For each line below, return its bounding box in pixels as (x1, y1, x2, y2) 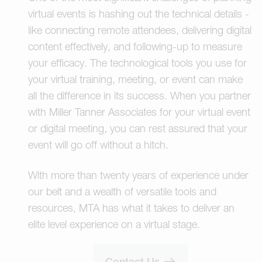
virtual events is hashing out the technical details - (28, 8, 249, 20)
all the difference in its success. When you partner (28, 89, 251, 102)
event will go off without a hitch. (28, 139, 168, 151)
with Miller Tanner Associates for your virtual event (28, 106, 250, 119)
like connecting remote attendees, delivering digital (28, 24, 251, 37)
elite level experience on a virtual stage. (28, 218, 200, 231)
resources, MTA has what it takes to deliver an (28, 202, 235, 215)
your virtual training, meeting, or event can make (28, 73, 243, 86)
